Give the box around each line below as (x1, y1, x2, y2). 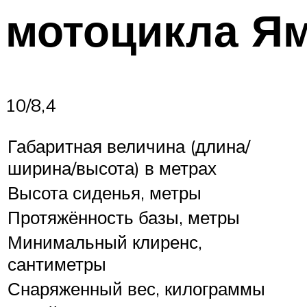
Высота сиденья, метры (8, 182, 201, 204)
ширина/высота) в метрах (8, 157, 217, 180)
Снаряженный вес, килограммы (8, 278, 265, 300)
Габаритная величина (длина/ (8, 135, 250, 158)
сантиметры (8, 253, 106, 275)
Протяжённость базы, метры (8, 206, 240, 229)
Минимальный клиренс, (8, 231, 202, 254)
